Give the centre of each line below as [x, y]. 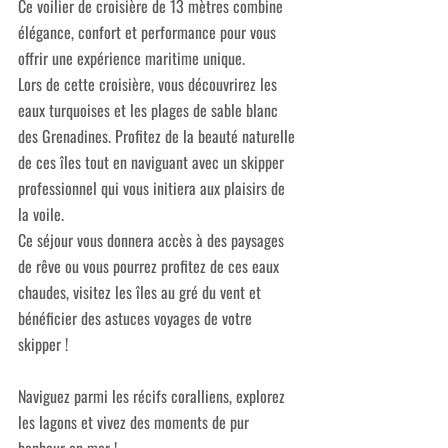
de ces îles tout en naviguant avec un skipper [153, 161]
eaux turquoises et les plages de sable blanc [150, 109]
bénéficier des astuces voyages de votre [137, 317]
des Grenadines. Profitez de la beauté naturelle [158, 135]
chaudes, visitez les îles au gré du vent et [141, 291]
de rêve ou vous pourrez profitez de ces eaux [150, 265]
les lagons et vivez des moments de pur [135, 421]
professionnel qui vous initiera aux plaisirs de [153, 187]
